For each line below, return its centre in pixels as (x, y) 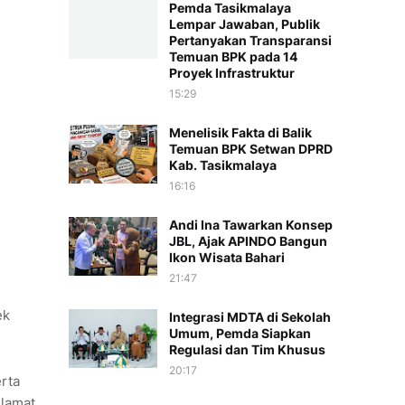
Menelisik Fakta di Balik (240, 132)
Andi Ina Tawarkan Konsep (251, 225)
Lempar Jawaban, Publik (245, 24)
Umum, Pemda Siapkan (240, 333)
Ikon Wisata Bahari (227, 257)
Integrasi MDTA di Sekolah (250, 317)
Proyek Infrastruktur (232, 73)
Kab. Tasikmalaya (223, 165)
